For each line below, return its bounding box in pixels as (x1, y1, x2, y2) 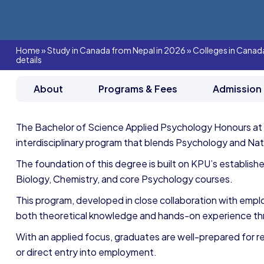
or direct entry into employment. (16, 246, 157, 258)
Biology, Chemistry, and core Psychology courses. (16, 173, 235, 185)
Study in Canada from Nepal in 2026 (47, 45, 186, 55)
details (16, 54, 42, 65)
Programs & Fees (98, 82, 177, 95)
